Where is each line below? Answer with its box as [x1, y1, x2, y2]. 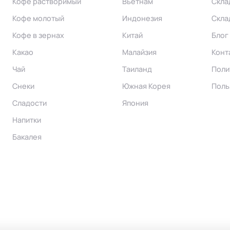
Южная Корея [122, 81, 170, 91]
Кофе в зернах [12, 30, 64, 40]
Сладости [12, 98, 47, 108]
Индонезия [122, 13, 162, 23]
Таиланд [122, 64, 152, 74]
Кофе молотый [12, 13, 64, 23]
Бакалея [12, 131, 42, 142]
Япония [122, 98, 148, 108]
